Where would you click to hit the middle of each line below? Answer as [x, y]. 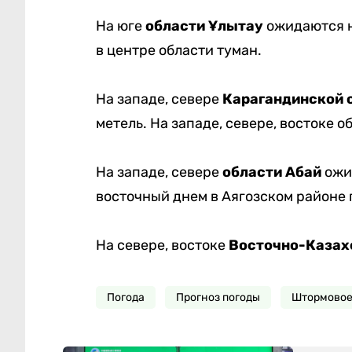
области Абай [271, 172]
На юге [120, 26]
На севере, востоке [162, 246]
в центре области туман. [178, 51]
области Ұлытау [205, 26]
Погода [125, 298]
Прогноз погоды [218, 298]
